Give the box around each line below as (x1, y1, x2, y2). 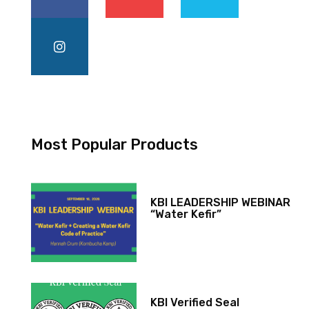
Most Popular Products (30, 135, 198, 154)
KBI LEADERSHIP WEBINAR (150, 196, 291, 210)
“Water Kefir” (150, 208, 222, 221)
